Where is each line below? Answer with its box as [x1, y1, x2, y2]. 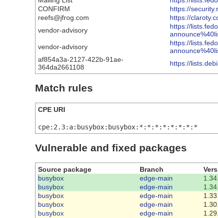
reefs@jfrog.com [38, 14, 89, 22]
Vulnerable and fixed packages [35, 142, 187, 154]
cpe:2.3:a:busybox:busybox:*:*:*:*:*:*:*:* [38, 123, 198, 131]
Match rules [35, 82, 93, 94]
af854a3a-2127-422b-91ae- [38, 55, 124, 64]
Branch [140, 165, 163, 173]
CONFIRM [38, 5, 70, 13]
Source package [38, 165, 91, 173]
